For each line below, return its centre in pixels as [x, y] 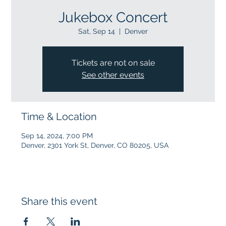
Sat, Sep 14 [97, 31]
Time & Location [59, 116]
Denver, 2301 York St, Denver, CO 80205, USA [95, 145]
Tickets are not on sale [113, 63]
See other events [113, 75]
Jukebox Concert [113, 17]
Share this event [60, 201]
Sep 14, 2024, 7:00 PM [57, 135]
